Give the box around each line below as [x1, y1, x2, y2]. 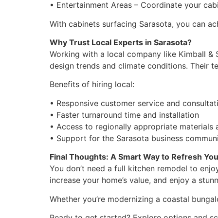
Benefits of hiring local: [50, 79, 134, 90]
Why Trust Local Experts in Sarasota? [50, 37, 192, 48]
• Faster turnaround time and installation [50, 109, 199, 120]
